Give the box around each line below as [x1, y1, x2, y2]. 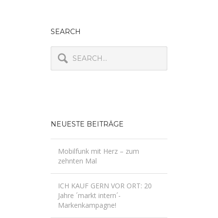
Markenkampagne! [58, 200, 116, 210]
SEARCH [51, 27, 81, 36]
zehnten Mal [58, 156, 97, 165]
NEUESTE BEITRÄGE [51, 119, 124, 128]
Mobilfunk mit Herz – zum [58, 146, 139, 156]
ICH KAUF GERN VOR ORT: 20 [58, 181, 152, 190]
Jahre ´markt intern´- [58, 190, 121, 200]
